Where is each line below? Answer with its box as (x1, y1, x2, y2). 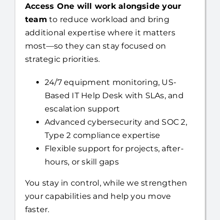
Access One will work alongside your (25, 15, 182, 25)
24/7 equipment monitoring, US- (44, 91, 177, 101)
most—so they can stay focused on (25, 55, 166, 65)
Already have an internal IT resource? (25, 2, 176, 12)
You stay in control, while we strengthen (25, 192, 188, 202)
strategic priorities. (25, 68, 100, 78)
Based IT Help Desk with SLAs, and (44, 105, 184, 114)
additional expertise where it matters (25, 42, 175, 52)
